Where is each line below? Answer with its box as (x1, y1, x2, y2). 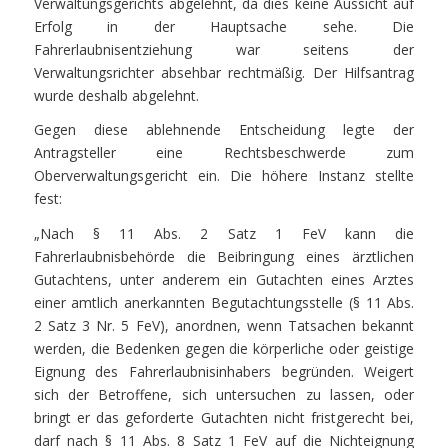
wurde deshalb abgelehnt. (33, 85, 199, 105)
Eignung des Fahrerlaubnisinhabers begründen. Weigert (33, 362, 415, 382)
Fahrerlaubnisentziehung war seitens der (33, 39, 415, 59)
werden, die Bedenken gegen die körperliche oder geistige (33, 339, 415, 359)
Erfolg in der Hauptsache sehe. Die (33, 16, 415, 36)
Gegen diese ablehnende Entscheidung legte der (33, 120, 415, 140)
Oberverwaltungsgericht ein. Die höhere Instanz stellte (33, 166, 415, 186)
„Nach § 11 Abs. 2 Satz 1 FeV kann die (33, 224, 415, 244)
